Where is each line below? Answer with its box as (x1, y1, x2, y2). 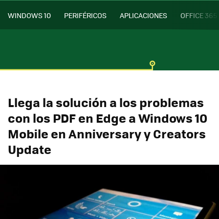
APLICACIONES (120, 10, 167, 20)
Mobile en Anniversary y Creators (8, 124, 206, 142)
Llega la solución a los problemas (8, 93, 204, 111)
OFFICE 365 (180, 10, 217, 20)
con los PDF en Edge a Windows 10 (8, 109, 207, 127)
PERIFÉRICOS (64, 10, 107, 20)
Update (8, 140, 51, 158)
